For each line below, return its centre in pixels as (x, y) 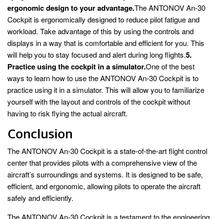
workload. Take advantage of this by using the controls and (100, 31)
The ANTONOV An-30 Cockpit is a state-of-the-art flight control (107, 151)
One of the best (170, 66)
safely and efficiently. (40, 197)
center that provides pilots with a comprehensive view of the (102, 162)
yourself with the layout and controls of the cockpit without (99, 101)
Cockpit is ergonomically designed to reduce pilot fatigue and (103, 19)
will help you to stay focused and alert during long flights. (97, 54)
